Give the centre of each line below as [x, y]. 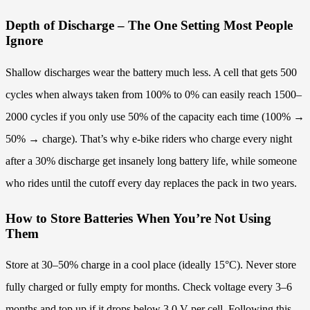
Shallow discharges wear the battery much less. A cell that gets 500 [151, 72]
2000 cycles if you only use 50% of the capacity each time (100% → [155, 116]
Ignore [24, 41]
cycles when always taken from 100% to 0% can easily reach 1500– [154, 94]
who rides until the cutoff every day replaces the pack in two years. [151, 183]
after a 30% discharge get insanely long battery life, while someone [151, 161]
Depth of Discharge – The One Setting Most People [149, 26]
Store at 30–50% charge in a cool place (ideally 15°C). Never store [151, 265]
